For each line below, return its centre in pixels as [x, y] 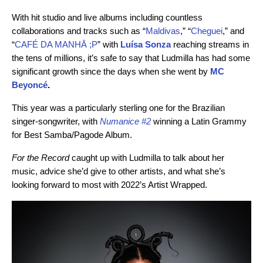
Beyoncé [30, 85]
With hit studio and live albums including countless [107, 18]
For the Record [41, 158]
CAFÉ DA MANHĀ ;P [56, 45]
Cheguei [207, 31]
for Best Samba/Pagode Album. [72, 135]
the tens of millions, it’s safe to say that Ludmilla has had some [131, 58]
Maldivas [163, 31]
